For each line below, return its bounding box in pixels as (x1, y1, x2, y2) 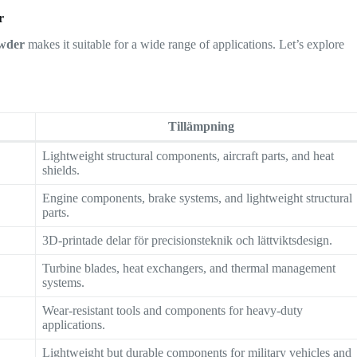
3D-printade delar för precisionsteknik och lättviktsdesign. (42, 233, 333, 247)
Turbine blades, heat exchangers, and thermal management (42, 261, 336, 275)
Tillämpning (168, 119, 235, 133)
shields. (42, 163, 80, 177)
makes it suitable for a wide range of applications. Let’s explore (25, 37, 345, 51)
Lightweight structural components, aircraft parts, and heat (42, 148, 335, 163)
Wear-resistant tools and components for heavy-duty (42, 303, 304, 317)
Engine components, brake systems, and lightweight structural (42, 190, 353, 205)
